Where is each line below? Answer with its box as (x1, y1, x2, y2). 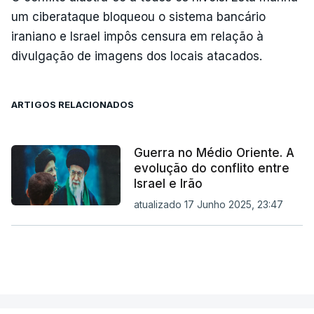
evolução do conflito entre (133, 161, 289, 175)
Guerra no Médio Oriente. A (133, 146, 294, 160)
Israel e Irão (133, 177, 203, 191)
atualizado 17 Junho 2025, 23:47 (133, 198, 283, 210)
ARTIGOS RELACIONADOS (11, 99, 135, 110)
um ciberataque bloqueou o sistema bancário (11, 10, 266, 24)
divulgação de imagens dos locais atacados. (11, 49, 262, 63)
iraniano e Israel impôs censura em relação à (11, 29, 264, 43)
